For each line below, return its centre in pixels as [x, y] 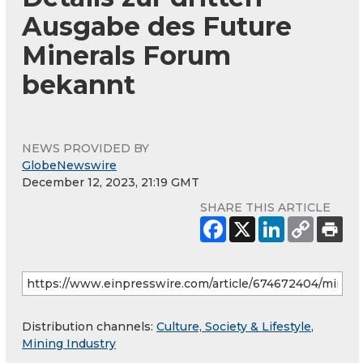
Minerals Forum [126, 55]
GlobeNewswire [69, 165]
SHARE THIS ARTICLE [265, 207]
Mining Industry [69, 343]
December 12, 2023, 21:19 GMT [111, 182]
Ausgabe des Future [157, 26]
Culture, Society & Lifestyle [234, 326]
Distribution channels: [89, 326]
